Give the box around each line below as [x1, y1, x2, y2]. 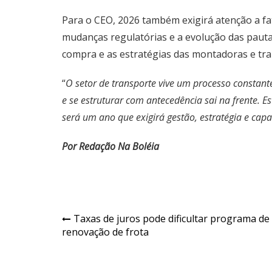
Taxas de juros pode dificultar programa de [73, 212, 270, 225]
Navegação [61, 211, 144, 232]
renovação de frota [62, 225, 149, 239]
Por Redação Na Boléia [62, 140, 159, 153]
